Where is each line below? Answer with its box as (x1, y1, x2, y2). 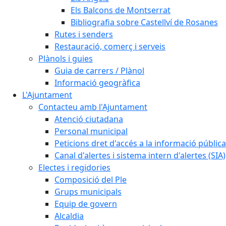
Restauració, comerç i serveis (54, 41, 165, 52)
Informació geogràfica (54, 77, 140, 88)
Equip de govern (54, 198, 117, 209)
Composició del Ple (54, 174, 127, 185)
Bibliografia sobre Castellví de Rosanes (71, 17, 218, 28)
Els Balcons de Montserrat (71, 5, 171, 16)
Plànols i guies (38, 53, 93, 64)
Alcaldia (54, 210, 84, 221)
